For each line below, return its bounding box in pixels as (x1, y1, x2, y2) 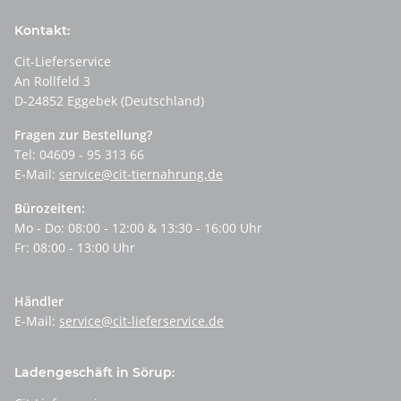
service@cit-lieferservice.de (59, 312, 224, 330)
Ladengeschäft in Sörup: (14, 364, 175, 381)
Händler (14, 293, 64, 311)
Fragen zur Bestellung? (14, 126, 152, 144)
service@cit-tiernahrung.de (59, 166, 223, 183)
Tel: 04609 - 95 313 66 (14, 146, 144, 164)
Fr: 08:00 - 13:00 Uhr (14, 239, 135, 257)
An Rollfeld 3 (14, 73, 90, 90)
